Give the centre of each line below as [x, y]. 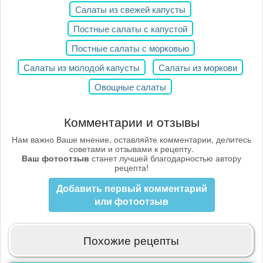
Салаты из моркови [198, 68]
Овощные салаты [130, 87]
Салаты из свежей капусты [130, 9]
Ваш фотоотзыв [55, 158]
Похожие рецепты [131, 240]
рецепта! [131, 168]
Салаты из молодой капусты [81, 68]
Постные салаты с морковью [130, 48]
